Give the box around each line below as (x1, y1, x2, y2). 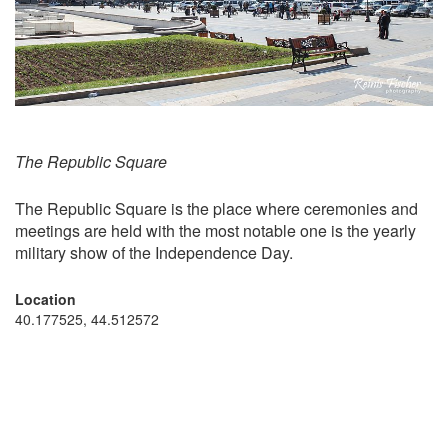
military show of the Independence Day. (15, 241, 293, 265)
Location (15, 289, 76, 310)
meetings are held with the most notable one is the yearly (15, 219, 416, 243)
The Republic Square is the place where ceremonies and (15, 197, 418, 221)
